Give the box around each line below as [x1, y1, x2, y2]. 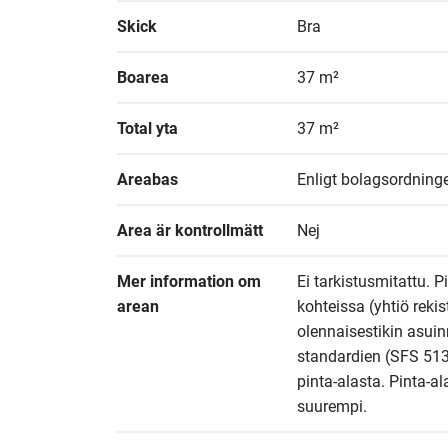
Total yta [117, 119, 178, 138]
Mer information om [117, 272, 261, 291]
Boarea [117, 68, 169, 87]
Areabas [117, 170, 178, 189]
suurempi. [297, 397, 367, 416]
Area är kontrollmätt [117, 221, 263, 240]
